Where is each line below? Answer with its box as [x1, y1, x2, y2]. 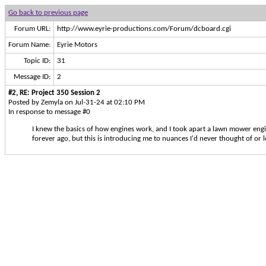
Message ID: [14, 73, 50, 81]
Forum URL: [14, 25, 50, 33]
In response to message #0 [8, 108, 90, 116]
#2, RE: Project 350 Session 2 [8, 89, 100, 97]
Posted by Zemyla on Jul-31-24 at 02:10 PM [8, 99, 145, 106]
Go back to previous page [8, 9, 88, 17]
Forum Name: [8, 41, 50, 49]
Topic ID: [24, 57, 50, 65]
